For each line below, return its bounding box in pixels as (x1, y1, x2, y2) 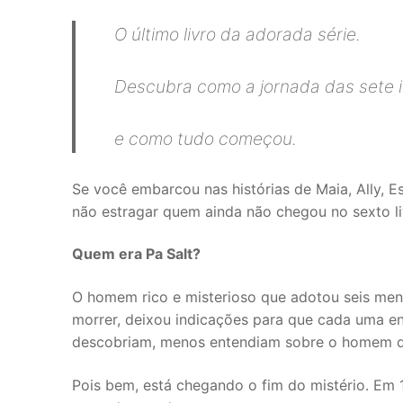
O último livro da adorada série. (114, 23, 362, 46)
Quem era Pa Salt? (72, 245, 201, 264)
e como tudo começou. (114, 128, 298, 150)
